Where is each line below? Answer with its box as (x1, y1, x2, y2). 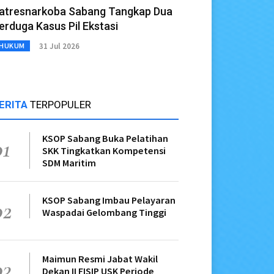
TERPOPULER (30, 98, 91, 111)
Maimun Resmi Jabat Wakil (42, 253, 158, 265)
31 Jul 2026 (39, 40, 80, 51)
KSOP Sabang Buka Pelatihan (42, 132, 168, 145)
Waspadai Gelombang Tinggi (42, 206, 166, 219)
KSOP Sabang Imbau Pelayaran (42, 194, 176, 207)
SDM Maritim (42, 157, 96, 169)
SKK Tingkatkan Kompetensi (42, 144, 166, 157)
